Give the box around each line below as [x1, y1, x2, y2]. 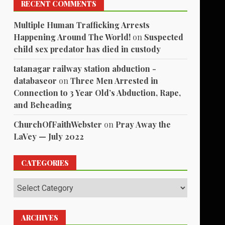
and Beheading [14, 99, 72, 110]
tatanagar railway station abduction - [14, 63, 157, 74]
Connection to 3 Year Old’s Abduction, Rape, [14, 87, 181, 98]
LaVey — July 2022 [14, 131, 84, 142]
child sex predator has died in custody [14, 44, 161, 55]
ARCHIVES [21, 213, 59, 223]
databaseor [14, 75, 57, 86]
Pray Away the [116, 119, 171, 130]
